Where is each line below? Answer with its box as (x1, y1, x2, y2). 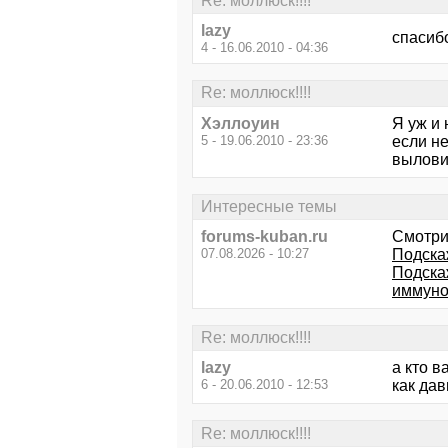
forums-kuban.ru (201, 228, 328, 245)
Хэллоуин (201, 114, 280, 132)
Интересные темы (201, 197, 337, 215)
